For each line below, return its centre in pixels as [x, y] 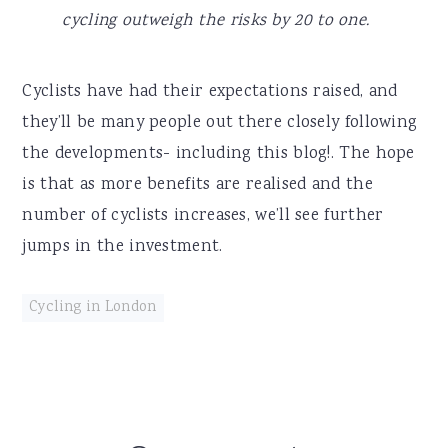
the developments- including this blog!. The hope [218, 155]
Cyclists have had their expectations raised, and [210, 93]
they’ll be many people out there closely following [220, 124]
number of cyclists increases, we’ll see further [203, 217]
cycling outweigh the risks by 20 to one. [216, 22]
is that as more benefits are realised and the [197, 186]
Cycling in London [93, 308]
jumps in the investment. [122, 248]
